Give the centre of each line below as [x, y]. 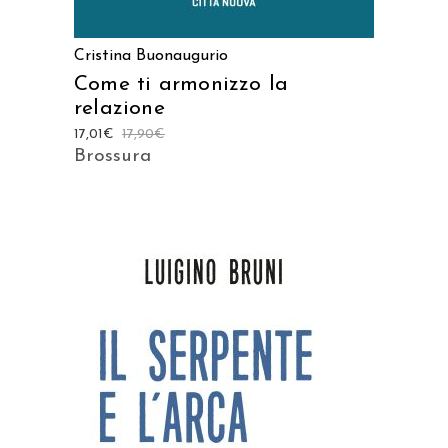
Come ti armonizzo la [181, 84]
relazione [119, 108]
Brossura [112, 156]
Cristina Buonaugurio [151, 56]
